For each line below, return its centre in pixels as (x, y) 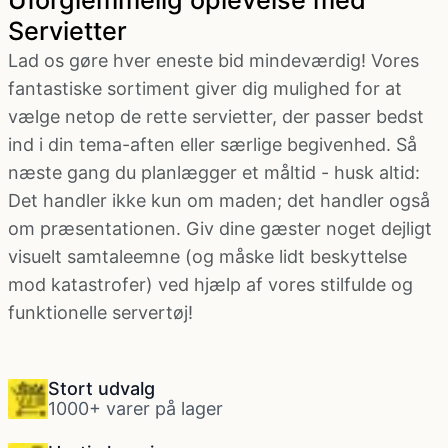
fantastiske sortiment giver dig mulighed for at (205, 88)
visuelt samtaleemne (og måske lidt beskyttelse (207, 256)
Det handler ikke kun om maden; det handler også (219, 200)
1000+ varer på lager (135, 408)
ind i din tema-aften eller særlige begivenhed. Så (212, 144)
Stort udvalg (101, 388)
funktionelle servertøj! (100, 312)
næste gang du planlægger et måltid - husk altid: (214, 172)
